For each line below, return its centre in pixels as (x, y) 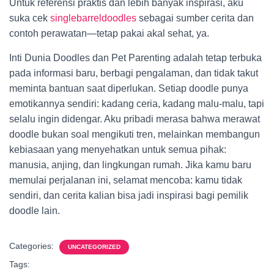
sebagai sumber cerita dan (195, 18)
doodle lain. (35, 211)
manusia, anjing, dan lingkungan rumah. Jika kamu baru (130, 165)
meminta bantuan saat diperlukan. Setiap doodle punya (129, 88)
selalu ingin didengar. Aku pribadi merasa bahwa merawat (135, 119)
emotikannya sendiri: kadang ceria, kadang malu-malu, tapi (137, 104)
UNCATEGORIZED (94, 247)
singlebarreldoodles (93, 18)
